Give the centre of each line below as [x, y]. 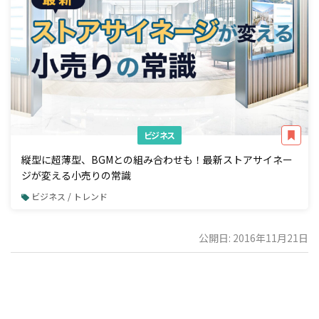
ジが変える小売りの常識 [76, 175]
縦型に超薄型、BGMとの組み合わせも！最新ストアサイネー [157, 159]
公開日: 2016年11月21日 [253, 238]
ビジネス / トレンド [70, 197]
